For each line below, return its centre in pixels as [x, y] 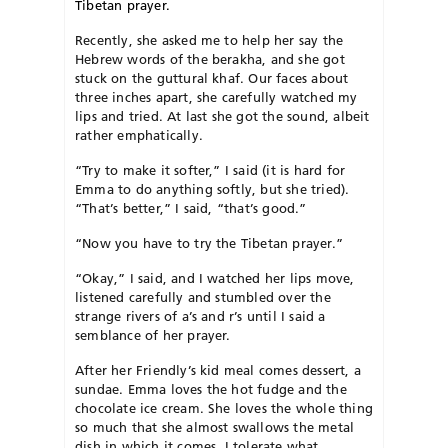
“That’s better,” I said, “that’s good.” [191, 207]
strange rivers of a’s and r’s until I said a [200, 315]
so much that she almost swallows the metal [215, 426]
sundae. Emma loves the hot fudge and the [211, 388]
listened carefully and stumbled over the [203, 296]
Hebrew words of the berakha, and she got [210, 58]
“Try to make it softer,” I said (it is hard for [210, 169]
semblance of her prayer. [153, 334]
